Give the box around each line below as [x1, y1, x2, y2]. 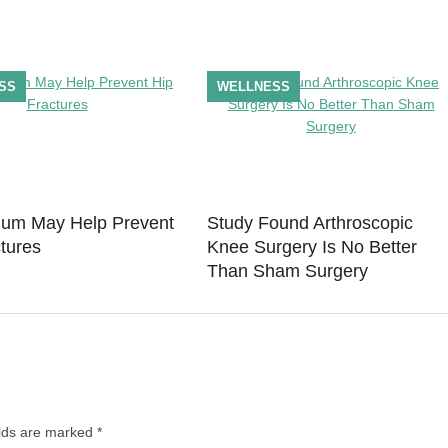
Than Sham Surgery [206, 261, 368, 281]
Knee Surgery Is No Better [206, 237, 417, 257]
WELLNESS [216, 79, 290, 94]
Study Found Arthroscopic [206, 213, 413, 233]
